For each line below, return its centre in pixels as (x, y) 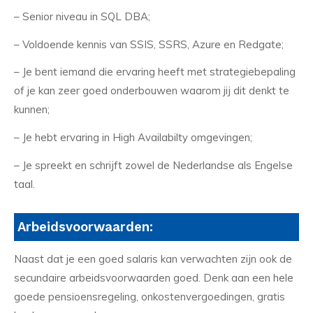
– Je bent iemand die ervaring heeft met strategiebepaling (155, 72)
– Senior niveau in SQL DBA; (82, 16)
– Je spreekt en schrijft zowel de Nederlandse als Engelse (153, 165)
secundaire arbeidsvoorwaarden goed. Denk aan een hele (154, 278)
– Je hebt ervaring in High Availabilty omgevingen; (133, 138)
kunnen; (32, 110)
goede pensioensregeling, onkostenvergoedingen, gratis (150, 297)
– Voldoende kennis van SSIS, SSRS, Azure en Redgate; (149, 44)
